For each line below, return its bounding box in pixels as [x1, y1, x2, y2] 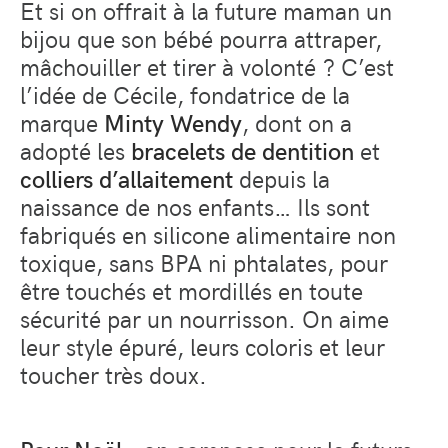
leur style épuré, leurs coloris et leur [20, 329, 385, 362]
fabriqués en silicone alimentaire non [20, 217, 396, 250]
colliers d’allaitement [20, 161, 233, 194]
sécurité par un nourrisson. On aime [20, 301, 389, 334]
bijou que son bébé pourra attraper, [20, 21, 382, 54]
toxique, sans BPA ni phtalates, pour [20, 245, 388, 278]
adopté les [20, 133, 131, 166]
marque [20, 105, 104, 138]
